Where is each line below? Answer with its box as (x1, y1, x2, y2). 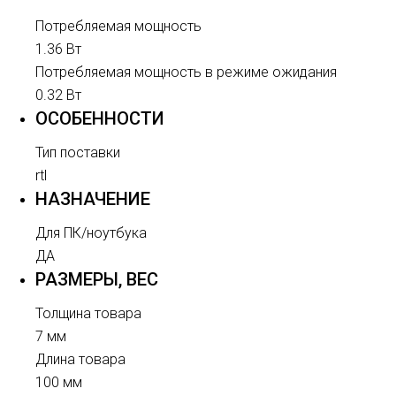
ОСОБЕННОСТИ (35, 108, 164, 129)
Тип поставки (35, 144, 120, 161)
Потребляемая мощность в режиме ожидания (35, 64, 337, 80)
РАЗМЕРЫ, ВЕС (35, 269, 158, 290)
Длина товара (35, 351, 126, 368)
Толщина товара (35, 305, 141, 322)
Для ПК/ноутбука (35, 225, 147, 241)
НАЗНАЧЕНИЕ (35, 188, 150, 209)
